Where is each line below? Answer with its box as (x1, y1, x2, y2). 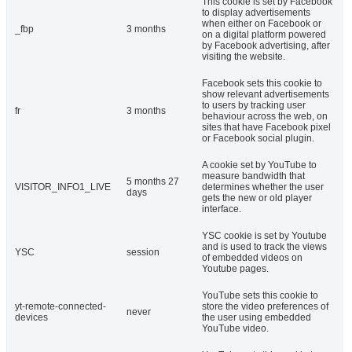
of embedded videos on (202, 252, 302, 264)
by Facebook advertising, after (202, 40, 330, 52)
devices (15, 312, 48, 324)
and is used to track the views (202, 241, 327, 253)
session (126, 247, 159, 258)
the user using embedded (202, 312, 311, 324)
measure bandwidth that (202, 170, 305, 182)
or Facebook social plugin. (202, 133, 314, 145)
